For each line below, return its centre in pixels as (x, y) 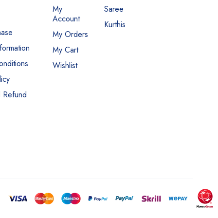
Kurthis (115, 25)
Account (66, 19)
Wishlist (65, 66)
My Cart (66, 50)
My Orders (71, 35)
